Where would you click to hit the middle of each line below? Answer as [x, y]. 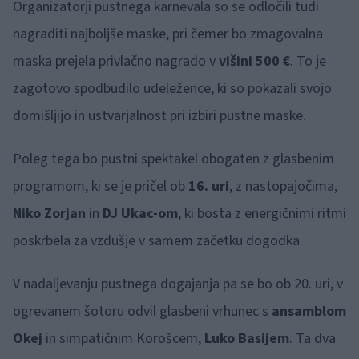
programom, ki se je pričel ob [101, 186]
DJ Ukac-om [140, 214]
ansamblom [309, 311]
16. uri [209, 186]
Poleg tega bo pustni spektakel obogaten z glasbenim [173, 159]
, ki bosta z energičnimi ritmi [262, 214]
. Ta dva [313, 339]
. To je [308, 61]
